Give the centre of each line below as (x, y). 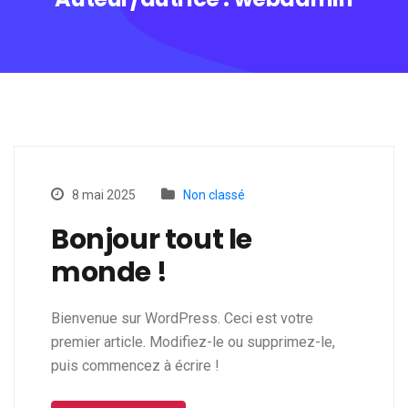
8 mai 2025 (102, 195)
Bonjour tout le (152, 240)
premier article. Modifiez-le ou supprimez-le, (193, 342)
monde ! (109, 273)
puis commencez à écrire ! (135, 366)
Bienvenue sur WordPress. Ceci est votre (182, 319)
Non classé (214, 195)
